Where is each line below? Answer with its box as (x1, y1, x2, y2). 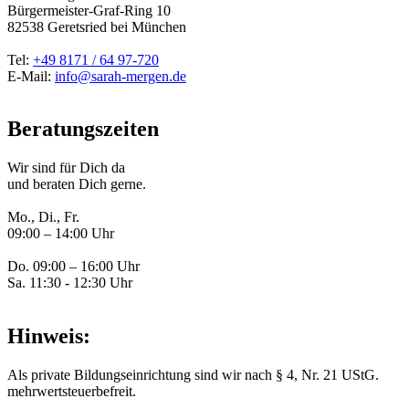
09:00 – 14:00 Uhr (7, 225, 114, 242)
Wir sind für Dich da (7, 160, 125, 176)
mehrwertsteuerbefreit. (7, 383, 136, 400)
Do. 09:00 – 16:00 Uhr (7, 258, 140, 275)
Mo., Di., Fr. (7, 209, 79, 225)
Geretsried (47, 18, 107, 35)
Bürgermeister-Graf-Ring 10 (7, 2, 171, 18)
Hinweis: (7, 324, 90, 349)
